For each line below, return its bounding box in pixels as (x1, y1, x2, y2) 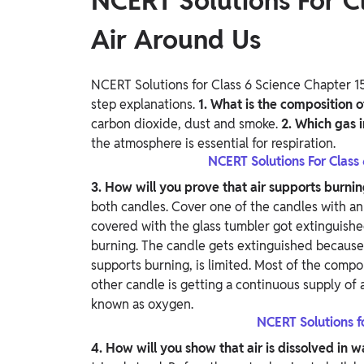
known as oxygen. (91, 296, 193, 314)
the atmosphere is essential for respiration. (91, 135, 336, 153)
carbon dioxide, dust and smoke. (91, 115, 281, 133)
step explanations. (91, 96, 198, 114)
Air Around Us (91, 23, 261, 57)
